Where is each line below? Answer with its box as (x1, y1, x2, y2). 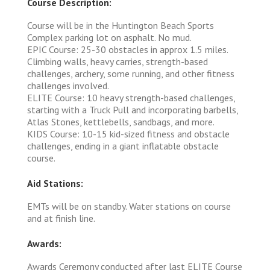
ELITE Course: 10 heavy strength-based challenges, (27, 91, 235, 104)
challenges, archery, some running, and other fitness (27, 67, 234, 80)
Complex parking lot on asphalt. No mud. (27, 31, 192, 43)
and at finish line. (27, 212, 95, 224)
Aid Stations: (27, 177, 83, 189)
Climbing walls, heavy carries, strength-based (27, 55, 208, 67)
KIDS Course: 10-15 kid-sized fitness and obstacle (27, 127, 230, 140)
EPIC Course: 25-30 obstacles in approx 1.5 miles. (27, 43, 228, 55)
